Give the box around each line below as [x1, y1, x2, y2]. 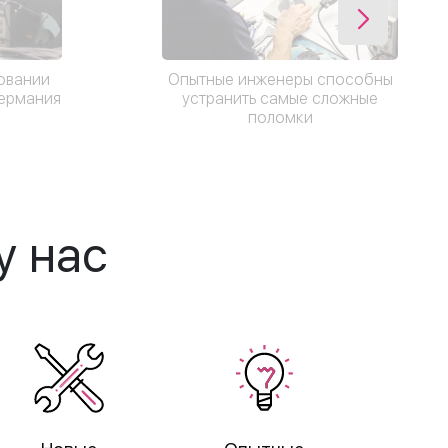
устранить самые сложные [182, 88, 378, 108]
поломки [247, 107, 313, 127]
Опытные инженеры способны [167, 69, 393, 89]
